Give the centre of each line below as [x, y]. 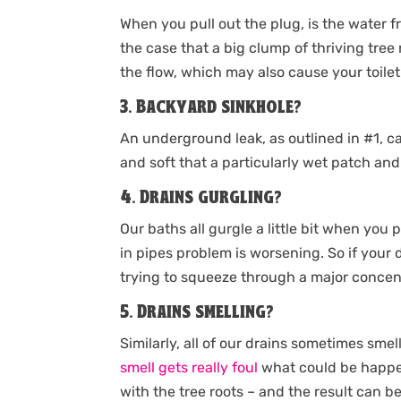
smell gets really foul [189, 368]
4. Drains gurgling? [201, 199]
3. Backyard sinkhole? [211, 108]
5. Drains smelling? [197, 313]
